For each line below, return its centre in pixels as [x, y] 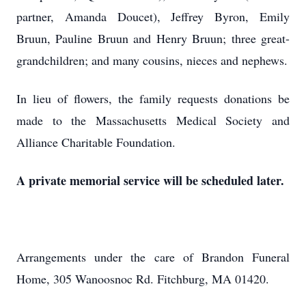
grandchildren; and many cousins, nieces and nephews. [152, 60]
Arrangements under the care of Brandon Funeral [153, 257]
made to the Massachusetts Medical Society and [153, 120]
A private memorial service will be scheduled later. [150, 180]
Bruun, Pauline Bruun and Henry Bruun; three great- [153, 38]
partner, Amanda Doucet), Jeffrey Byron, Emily [153, 16]
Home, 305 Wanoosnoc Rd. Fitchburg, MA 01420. [143, 279]
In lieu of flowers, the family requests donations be [153, 98]
